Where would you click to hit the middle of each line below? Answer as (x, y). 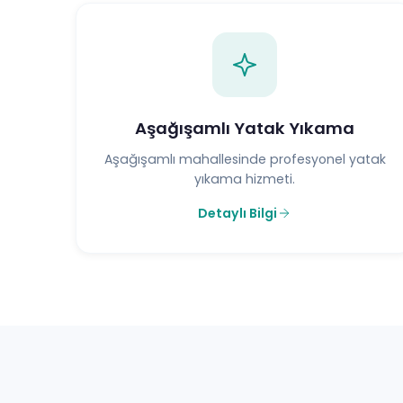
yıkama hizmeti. (245, 179)
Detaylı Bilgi (237, 213)
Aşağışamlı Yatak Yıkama (245, 128)
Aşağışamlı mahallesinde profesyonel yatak (245, 159)
